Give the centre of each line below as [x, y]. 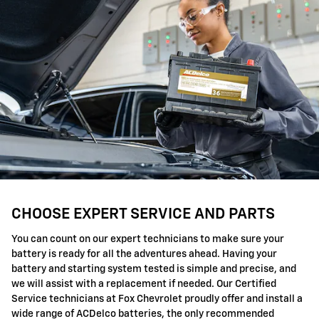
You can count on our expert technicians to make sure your [148, 239]
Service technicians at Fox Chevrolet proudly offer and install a [157, 299]
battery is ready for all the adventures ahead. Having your [144, 254]
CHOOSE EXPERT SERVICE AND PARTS [143, 215]
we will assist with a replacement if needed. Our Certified [144, 284]
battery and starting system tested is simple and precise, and [154, 269]
